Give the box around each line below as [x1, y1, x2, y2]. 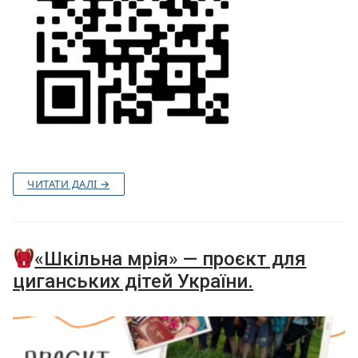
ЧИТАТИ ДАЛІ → [27, 177, 110, 192]
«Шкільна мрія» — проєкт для [34, 248, 307, 271]
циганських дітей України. [13, 270, 253, 293]
